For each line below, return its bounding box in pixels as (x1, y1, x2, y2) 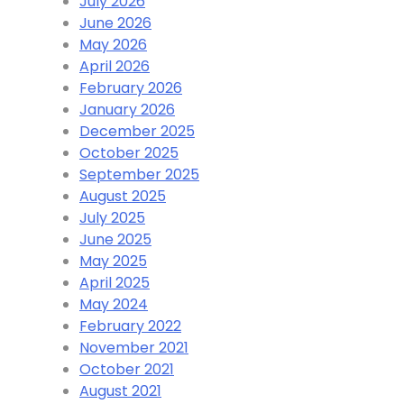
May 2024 (79, 294, 148, 316)
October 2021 (79, 359, 174, 381)
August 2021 (79, 381, 161, 402)
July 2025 (79, 207, 145, 229)
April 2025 (79, 272, 150, 294)
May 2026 (79, 34, 147, 56)
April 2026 (79, 56, 150, 78)
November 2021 (79, 337, 188, 359)
